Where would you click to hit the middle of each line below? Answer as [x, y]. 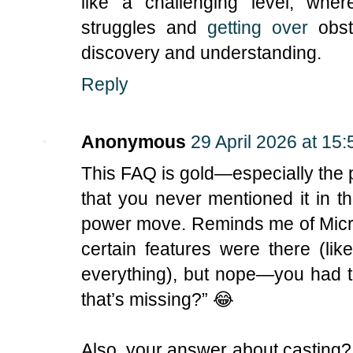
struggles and [145, 27]
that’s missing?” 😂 [158, 300]
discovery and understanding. [201, 52]
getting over [258, 27]
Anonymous [134, 142]
